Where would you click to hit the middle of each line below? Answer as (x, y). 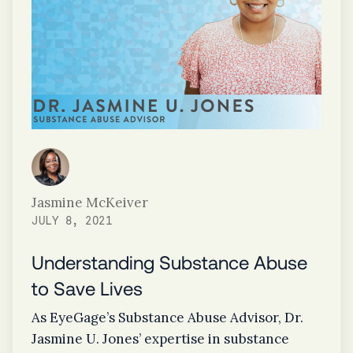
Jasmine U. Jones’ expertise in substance (160, 339)
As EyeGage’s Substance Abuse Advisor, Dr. (167, 318)
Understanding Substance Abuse (169, 262)
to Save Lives (87, 288)
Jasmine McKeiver (90, 203)
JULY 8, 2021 (72, 222)
